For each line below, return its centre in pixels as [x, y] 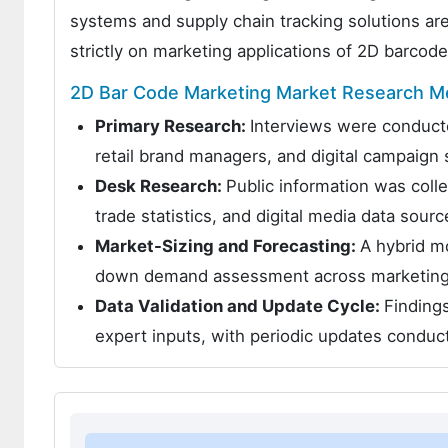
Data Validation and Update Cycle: [239, 306]
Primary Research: [172, 126]
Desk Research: [160, 186]
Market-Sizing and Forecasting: [227, 246]
